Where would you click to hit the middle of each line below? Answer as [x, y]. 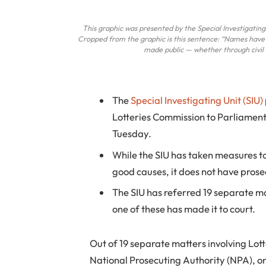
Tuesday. [132, 134]
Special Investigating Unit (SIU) [197, 100]
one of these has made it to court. [184, 209]
